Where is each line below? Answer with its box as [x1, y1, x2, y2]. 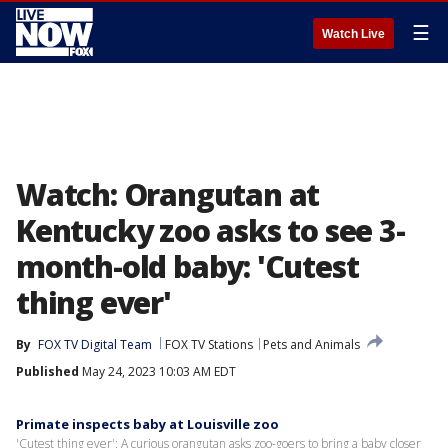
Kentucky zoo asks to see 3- [16, 210, 405, 251]
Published [16, 363, 79, 380]
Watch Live [322, 27, 385, 41]
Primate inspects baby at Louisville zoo [16, 415, 279, 433]
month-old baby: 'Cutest [16, 246, 359, 287]
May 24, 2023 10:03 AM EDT [79, 363, 236, 380]
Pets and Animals [263, 336, 360, 353]
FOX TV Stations [165, 336, 253, 353]
